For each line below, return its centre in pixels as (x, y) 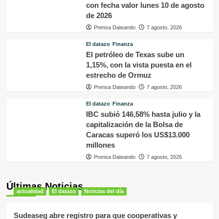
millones (100, 145)
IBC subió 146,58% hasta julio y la (143, 114)
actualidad (30, 191)
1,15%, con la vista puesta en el (139, 65)
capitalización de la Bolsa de (134, 124)
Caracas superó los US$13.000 (138, 134)
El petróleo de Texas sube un (135, 54)
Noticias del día (104, 191)
